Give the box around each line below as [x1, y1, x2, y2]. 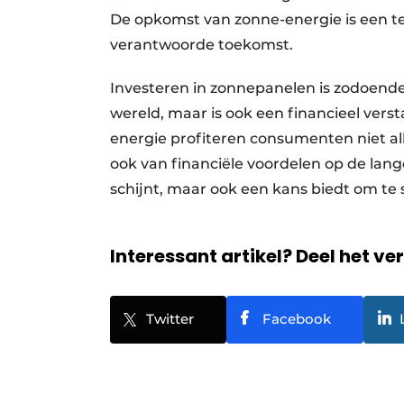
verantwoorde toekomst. [110, 35, 293, 53]
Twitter [146, 309, 194, 327]
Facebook [262, 309, 331, 327]
